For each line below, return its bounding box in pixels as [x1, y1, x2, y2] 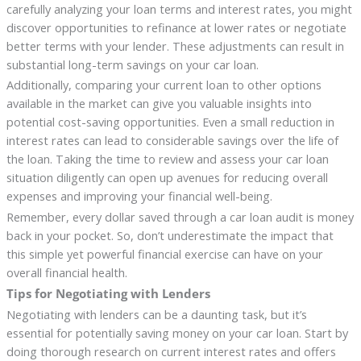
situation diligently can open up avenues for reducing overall [6, 169, 328, 186]
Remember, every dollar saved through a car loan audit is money [6, 209, 354, 226]
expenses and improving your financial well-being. [6, 188, 272, 205]
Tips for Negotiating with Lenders [6, 285, 210, 302]
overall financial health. [6, 264, 127, 281]
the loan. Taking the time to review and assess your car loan [6, 151, 329, 168]
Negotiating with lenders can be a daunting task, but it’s [6, 306, 307, 323]
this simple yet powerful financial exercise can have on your [6, 246, 323, 263]
